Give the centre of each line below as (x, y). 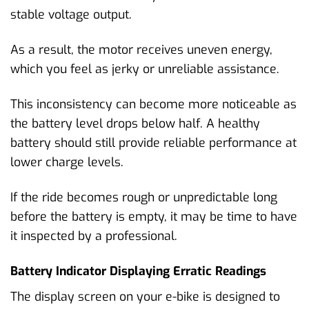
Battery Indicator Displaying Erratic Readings (138, 271)
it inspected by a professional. (94, 236)
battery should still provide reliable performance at (153, 143)
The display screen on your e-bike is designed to (145, 296)
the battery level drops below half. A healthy (135, 124)
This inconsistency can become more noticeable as (153, 104)
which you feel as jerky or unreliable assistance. (145, 69)
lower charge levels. (67, 162)
